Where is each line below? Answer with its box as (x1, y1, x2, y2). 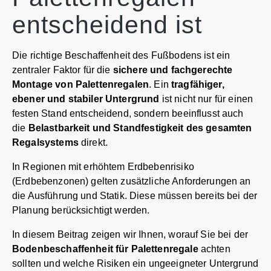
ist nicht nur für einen (159, 93, 253, 104)
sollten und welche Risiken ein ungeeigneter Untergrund (12, 258, 259, 269)
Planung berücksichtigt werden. (12, 204, 150, 215)
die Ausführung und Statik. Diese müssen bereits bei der (12, 190, 258, 201)
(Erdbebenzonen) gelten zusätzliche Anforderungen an (12, 175, 251, 186)
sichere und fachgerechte (113, 64, 233, 75)
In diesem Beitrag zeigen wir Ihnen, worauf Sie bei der (12, 229, 249, 240)
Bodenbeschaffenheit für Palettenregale (12, 243, 198, 254)
